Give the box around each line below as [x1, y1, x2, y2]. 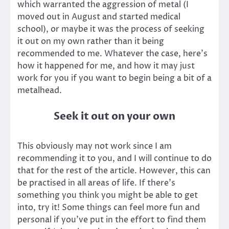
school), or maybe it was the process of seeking [17, 23, 204, 35]
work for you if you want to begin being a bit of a [17, 72, 212, 84]
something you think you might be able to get [17, 189, 198, 201]
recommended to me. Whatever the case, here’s [17, 48, 208, 59]
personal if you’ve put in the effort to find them [17, 214, 206, 225]
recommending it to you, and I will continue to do [17, 152, 212, 164]
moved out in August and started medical [17, 11, 180, 22]
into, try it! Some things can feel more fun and [17, 201, 200, 213]
